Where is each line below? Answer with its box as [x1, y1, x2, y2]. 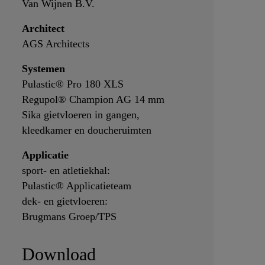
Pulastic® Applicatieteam [21, 180, 131, 192]
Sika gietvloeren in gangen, [21, 109, 140, 121]
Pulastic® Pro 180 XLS [21, 78, 124, 91]
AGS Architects [21, 38, 89, 50]
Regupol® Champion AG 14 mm [21, 93, 164, 106]
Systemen [21, 63, 65, 75]
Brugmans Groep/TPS [21, 211, 117, 223]
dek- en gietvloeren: [21, 195, 108, 208]
